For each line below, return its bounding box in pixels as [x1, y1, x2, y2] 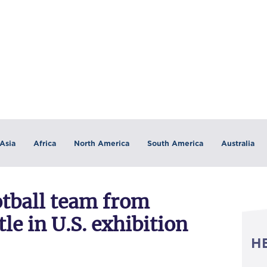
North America [73, 138, 129, 148]
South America [147, 138, 203, 148]
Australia [221, 138, 254, 148]
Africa [33, 138, 56, 148]
